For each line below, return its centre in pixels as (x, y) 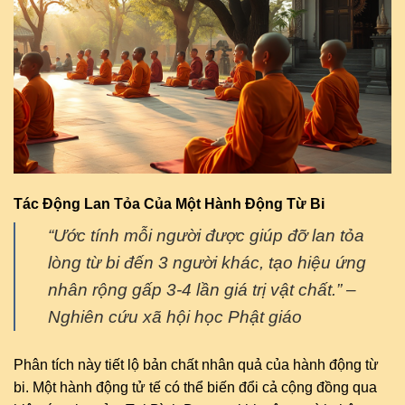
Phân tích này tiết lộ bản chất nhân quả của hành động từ (196, 364)
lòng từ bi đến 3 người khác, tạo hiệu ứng (207, 262)
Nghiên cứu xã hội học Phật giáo (175, 316)
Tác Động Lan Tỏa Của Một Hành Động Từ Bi (169, 203)
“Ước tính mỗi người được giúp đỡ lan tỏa (206, 235)
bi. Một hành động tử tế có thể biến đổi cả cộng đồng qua (195, 387)
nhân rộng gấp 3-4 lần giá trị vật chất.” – (202, 289)
